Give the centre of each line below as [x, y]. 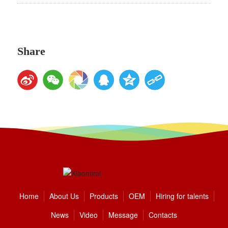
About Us [64, 196]
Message [123, 215]
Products [104, 196]
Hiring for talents [182, 196]
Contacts [163, 215]
